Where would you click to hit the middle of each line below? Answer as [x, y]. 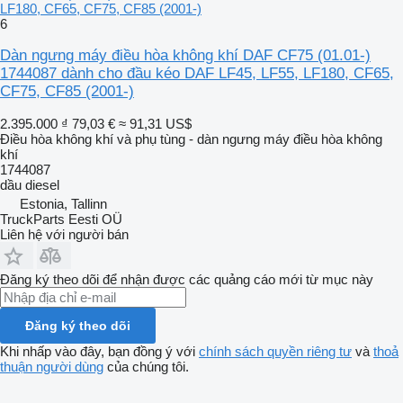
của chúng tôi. [146, 366]
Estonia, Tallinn [63, 203]
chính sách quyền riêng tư [275, 351]
